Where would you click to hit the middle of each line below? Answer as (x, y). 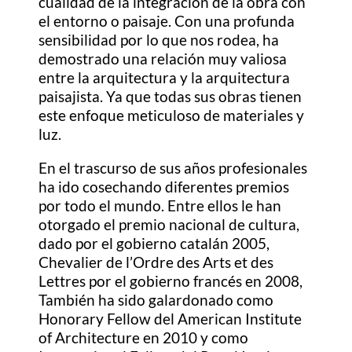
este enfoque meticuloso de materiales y (172, 115)
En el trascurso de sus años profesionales (173, 168)
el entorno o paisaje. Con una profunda (167, 21)
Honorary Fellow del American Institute (170, 319)
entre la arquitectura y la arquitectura (165, 78)
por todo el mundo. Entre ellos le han (160, 206)
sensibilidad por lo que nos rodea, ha (159, 40)
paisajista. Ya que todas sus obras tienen (170, 97)
